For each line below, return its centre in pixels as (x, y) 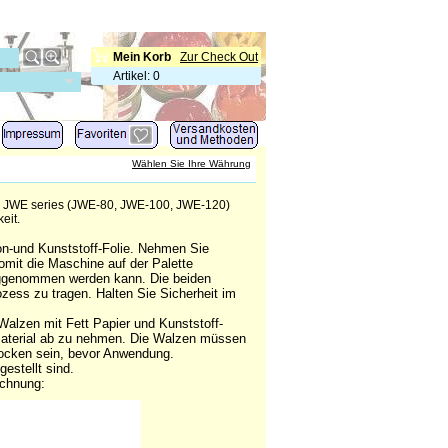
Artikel (130, 76)
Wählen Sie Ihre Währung (191, 163)
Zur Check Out (219, 57)
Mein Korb (142, 57)
